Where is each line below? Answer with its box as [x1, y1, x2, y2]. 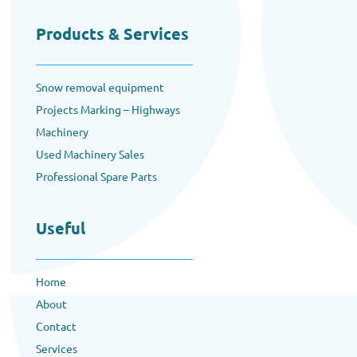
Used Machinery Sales [35, 146, 144, 161]
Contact [35, 318, 76, 333]
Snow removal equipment [35, 79, 164, 94]
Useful [35, 217, 85, 238]
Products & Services [35, 22, 189, 44]
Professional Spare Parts [35, 168, 157, 183]
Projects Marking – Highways [35, 101, 180, 116]
